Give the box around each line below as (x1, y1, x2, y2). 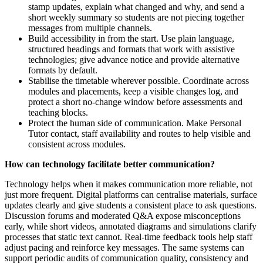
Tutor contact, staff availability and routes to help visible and (28, 128, 251, 139)
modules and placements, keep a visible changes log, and (28, 86, 238, 96)
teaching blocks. (28, 107, 88, 117)
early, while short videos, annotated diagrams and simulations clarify (5, 221, 257, 231)
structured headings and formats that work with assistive (28, 43, 235, 54)
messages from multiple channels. (28, 22, 152, 33)
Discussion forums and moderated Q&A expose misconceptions (5, 210, 241, 221)
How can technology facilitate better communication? (5, 159, 215, 169)
